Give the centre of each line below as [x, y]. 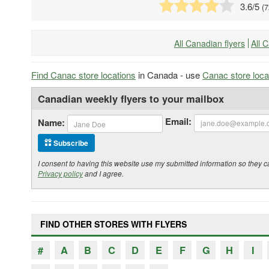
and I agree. [103, 173]
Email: [178, 122]
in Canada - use [169, 74]
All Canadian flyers [209, 43]
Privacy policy [60, 173]
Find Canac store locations [83, 74]
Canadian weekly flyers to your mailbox [131, 98]
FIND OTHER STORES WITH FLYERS [113, 224]
